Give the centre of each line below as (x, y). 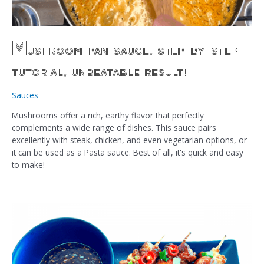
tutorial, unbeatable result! (99, 70)
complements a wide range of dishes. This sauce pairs (114, 127)
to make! (28, 164)
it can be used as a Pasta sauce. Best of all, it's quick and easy (128, 152)
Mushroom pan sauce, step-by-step (125, 48)
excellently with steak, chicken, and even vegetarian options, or (129, 140)
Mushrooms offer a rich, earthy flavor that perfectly (108, 115)
